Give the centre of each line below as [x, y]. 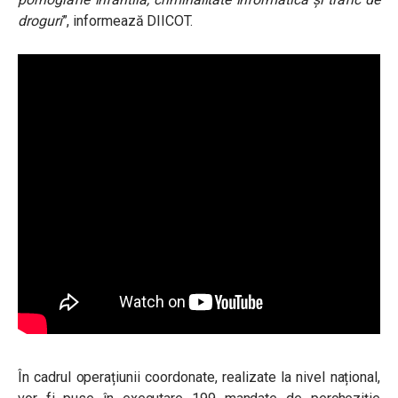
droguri [40, 21]
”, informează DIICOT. [127, 21]
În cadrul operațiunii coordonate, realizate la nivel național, [199, 377]
